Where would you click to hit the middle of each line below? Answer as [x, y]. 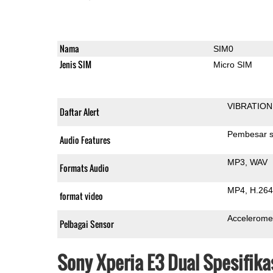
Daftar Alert [79, 112]
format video [81, 196]
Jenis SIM [75, 64]
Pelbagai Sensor [87, 224]
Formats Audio [84, 168]
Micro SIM [232, 64]
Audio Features [85, 140]
